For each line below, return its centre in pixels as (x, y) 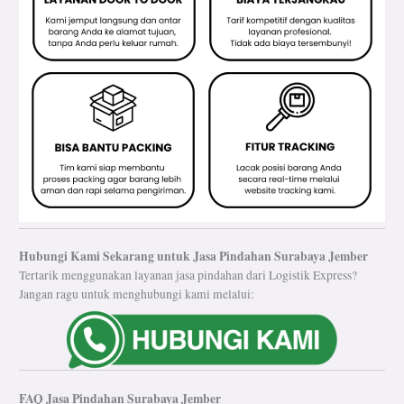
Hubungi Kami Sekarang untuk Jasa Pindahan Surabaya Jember (194, 257)
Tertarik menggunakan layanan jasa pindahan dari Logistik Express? (188, 275)
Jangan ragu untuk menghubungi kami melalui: (137, 294)
